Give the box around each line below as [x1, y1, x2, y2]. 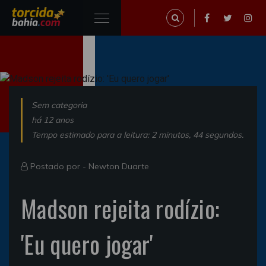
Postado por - [28, 160, 88, 172]
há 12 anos [31, 114, 74, 125]
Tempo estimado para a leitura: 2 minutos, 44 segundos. [31, 129, 243, 140]
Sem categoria [31, 99, 87, 110]
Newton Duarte [88, 160, 149, 172]
